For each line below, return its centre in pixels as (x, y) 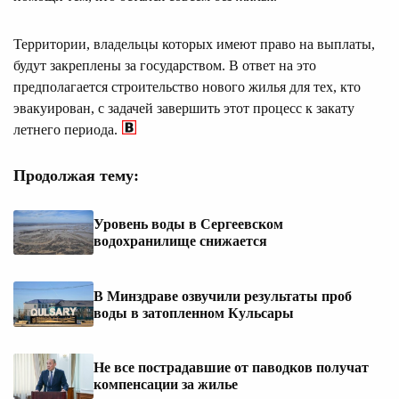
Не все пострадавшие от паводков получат (231, 368)
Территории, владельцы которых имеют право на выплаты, (194, 44)
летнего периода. (65, 129)
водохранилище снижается (180, 241)
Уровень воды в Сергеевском (188, 224)
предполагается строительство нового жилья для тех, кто (187, 86)
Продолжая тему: (76, 175)
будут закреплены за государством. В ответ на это (165, 65)
